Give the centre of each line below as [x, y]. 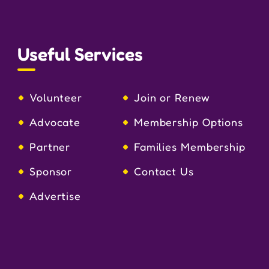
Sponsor [51, 171]
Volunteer [56, 97]
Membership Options [189, 122]
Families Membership [189, 146]
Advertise [55, 195]
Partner [50, 146]
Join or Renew [172, 97]
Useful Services [80, 54]
